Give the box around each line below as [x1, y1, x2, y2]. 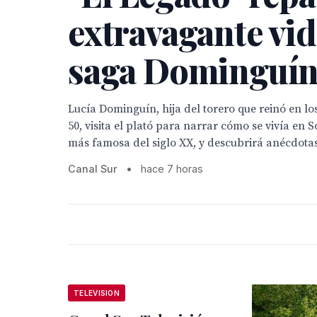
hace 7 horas [141, 163, 203, 175]
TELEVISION [74, 289, 120, 297]
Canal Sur [68, 163, 117, 175]
